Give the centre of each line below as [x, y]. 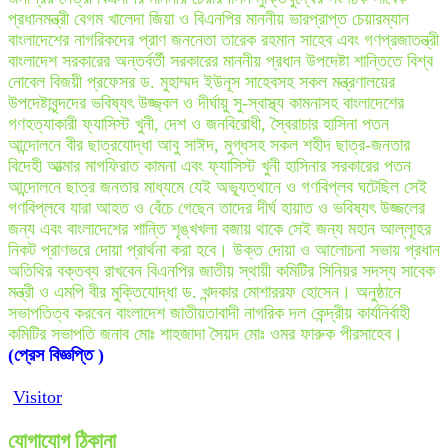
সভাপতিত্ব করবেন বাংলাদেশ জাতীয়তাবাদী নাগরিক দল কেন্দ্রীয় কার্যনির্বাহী [209, 312]
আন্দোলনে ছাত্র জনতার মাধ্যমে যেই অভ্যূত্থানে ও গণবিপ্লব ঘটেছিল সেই [217, 186]
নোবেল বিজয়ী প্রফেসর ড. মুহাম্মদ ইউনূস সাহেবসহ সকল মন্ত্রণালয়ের [201, 81]
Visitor [37, 396]
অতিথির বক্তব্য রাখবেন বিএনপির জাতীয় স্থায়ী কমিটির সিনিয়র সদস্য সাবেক [221, 270]
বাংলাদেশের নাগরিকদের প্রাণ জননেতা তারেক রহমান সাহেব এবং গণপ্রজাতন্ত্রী [223, 39]
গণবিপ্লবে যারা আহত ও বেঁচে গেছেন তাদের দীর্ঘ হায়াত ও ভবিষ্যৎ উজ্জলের [216, 207]
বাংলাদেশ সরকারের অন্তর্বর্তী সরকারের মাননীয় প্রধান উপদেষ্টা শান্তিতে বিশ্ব [220, 60]
